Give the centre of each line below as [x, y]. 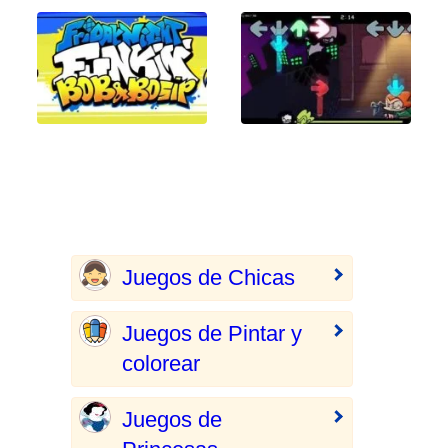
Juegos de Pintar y [211, 333]
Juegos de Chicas [208, 277]
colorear [160, 363]
